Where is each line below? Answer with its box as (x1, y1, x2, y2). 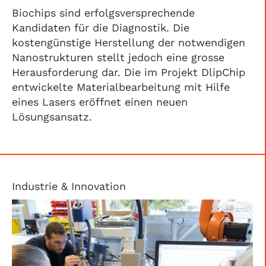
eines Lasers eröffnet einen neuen (12, 96, 188, 108)
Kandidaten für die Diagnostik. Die (12, 21, 189, 34)
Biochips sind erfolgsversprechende (12, 7, 195, 19)
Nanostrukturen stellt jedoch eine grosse (12, 51, 224, 64)
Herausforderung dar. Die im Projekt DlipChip (12, 66, 245, 78)
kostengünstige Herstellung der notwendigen (12, 36, 245, 49)
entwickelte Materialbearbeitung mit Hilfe (12, 81, 230, 93)
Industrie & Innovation (12, 180, 126, 192)
